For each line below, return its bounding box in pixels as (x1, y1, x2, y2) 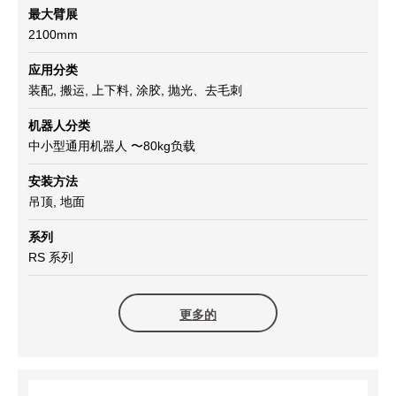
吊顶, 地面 (28, 194, 85, 209)
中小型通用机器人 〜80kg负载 (28, 139, 195, 154)
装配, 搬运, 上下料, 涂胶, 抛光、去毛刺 (28, 83, 242, 98)
